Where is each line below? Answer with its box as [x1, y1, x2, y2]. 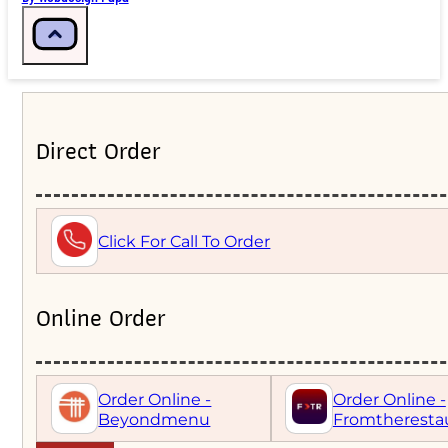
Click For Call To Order [98, 231, 271, 252]
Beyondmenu [98, 408, 211, 429]
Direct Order [36, 131, 162, 170]
